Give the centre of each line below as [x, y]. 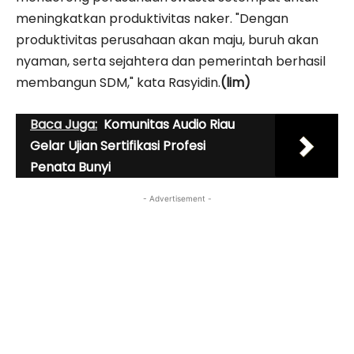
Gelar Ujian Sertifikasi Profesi [118, 145]
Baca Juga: [64, 124]
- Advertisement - [177, 198]
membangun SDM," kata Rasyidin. [118, 82]
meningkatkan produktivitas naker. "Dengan [152, 18]
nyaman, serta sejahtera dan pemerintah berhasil [171, 61]
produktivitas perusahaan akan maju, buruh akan [167, 40]
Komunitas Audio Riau [169, 124]
